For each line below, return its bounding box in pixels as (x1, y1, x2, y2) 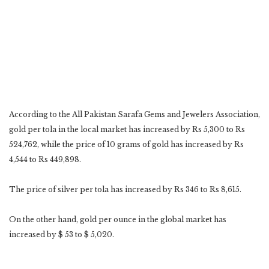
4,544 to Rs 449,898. (9, 154, 81, 164)
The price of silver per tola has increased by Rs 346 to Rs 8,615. (9, 184, 241, 194)
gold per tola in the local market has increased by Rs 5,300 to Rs (9, 124, 245, 134)
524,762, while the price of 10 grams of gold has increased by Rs (9, 139, 244, 149)
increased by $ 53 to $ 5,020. (9, 229, 114, 239)
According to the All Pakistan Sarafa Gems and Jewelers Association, (9, 109, 260, 119)
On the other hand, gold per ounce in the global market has (9, 214, 226, 224)
